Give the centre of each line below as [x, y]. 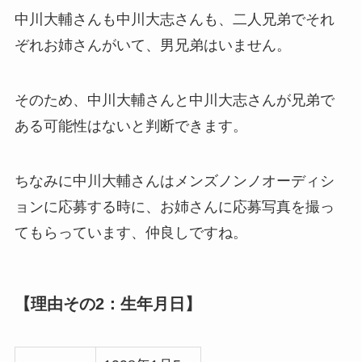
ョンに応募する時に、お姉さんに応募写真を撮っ [174, 206]
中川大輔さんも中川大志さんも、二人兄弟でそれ [174, 19]
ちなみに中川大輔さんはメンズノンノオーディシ [174, 181]
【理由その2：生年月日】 [107, 303]
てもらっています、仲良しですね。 [130, 232]
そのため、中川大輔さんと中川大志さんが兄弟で [174, 100]
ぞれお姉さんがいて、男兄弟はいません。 [152, 45]
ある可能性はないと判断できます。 [130, 126]
